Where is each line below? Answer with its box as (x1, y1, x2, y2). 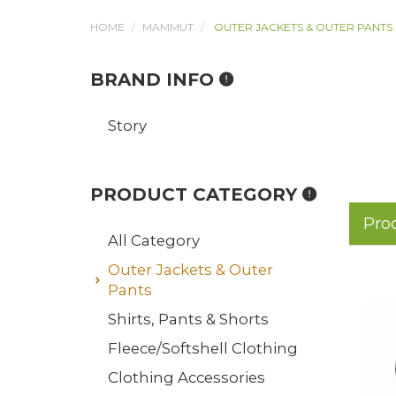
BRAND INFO (90, 69, 219, 90)
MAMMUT (142, 20, 194, 34)
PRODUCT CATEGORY (90, 184, 302, 205)
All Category (108, 232, 200, 249)
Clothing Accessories (108, 369, 265, 386)
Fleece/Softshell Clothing (108, 339, 298, 357)
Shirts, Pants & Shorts (108, 310, 269, 328)
